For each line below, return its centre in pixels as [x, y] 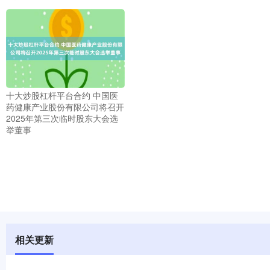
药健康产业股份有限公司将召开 [65, 106]
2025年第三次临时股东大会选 [62, 118]
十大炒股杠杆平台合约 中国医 [62, 95]
